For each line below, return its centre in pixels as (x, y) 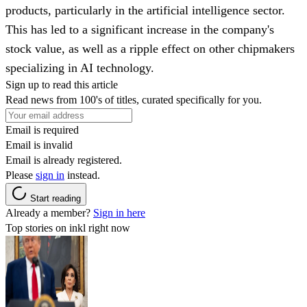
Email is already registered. (64, 160)
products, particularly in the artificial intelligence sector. (145, 10)
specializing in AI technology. (80, 67)
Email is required (42, 130)
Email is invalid (39, 145)
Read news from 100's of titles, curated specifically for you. (134, 99)
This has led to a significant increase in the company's (140, 29)
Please (21, 175)
